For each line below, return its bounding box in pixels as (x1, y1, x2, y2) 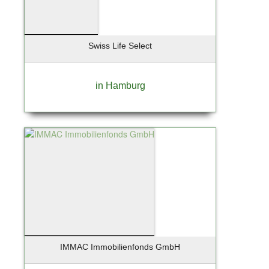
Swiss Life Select (88, 40, 152, 50)
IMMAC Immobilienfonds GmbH (60, 241, 180, 252)
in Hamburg (95, 80, 145, 91)
